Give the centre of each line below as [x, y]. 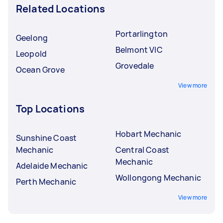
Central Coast [142, 150]
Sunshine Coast [47, 138]
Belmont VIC [139, 50]
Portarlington [142, 34]
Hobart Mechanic [149, 134]
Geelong [32, 38]
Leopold [32, 54]
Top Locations [50, 109]
